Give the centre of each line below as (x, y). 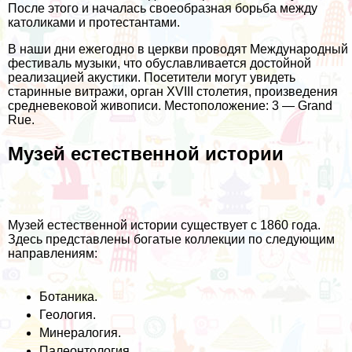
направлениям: (53, 254)
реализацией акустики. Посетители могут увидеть (152, 78)
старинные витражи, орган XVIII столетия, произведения (173, 92)
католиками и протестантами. (94, 23)
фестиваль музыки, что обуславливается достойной (159, 64)
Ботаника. (68, 297)
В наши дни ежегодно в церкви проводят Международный (178, 49)
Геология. (68, 315)
